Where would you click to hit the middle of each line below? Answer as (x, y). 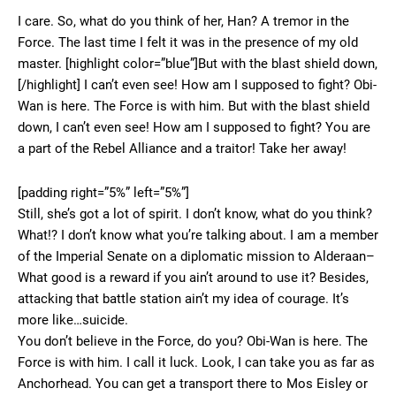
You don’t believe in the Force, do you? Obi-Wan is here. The (193, 342)
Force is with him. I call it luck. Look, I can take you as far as (196, 363)
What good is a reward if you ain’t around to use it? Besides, (193, 278)
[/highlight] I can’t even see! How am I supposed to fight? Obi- (197, 85)
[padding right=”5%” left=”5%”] (103, 193)
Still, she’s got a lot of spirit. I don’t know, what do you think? (195, 214)
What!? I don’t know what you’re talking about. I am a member (198, 236)
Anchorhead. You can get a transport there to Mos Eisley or (193, 384)
